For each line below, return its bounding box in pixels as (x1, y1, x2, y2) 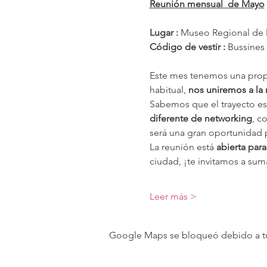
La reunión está (149, 141, 216, 153)
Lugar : (149, 27, 181, 39)
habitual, (149, 84, 188, 96)
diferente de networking (149, 113, 252, 125)
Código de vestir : (149, 41, 225, 53)
